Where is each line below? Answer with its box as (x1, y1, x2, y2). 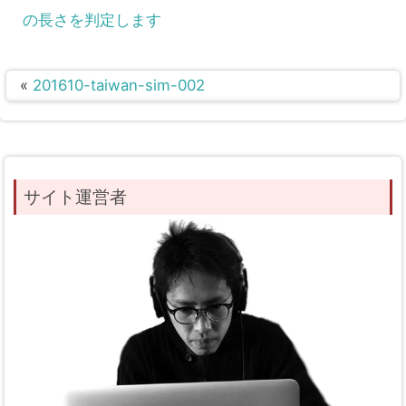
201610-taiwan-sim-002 (33, 76, 205, 95)
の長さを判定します (23, 11, 161, 30)
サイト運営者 (23, 186, 127, 208)
